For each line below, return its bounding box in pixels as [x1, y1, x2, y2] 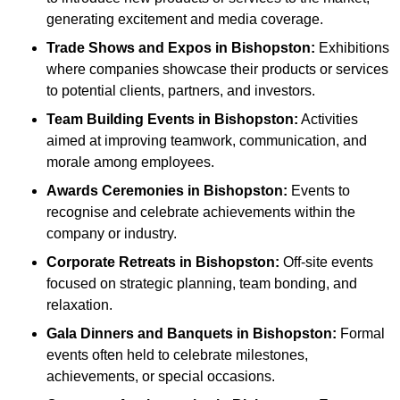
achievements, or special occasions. [46, 369, 275, 385]
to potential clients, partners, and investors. [46, 83, 315, 99]
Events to [287, 183, 350, 199]
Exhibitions [315, 40, 389, 56]
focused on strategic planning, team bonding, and [46, 276, 357, 292]
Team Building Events [46, 112, 198, 128]
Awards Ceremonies [46, 183, 187, 199]
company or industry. [46, 226, 177, 242]
